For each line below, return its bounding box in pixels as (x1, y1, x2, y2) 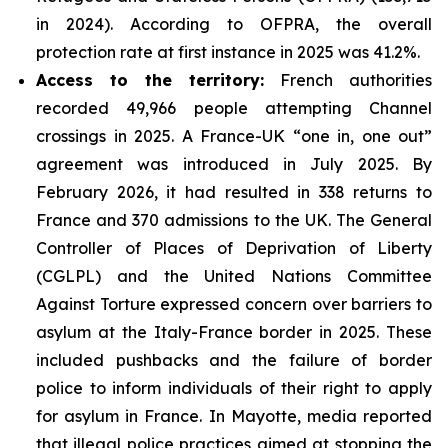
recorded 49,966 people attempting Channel (36, 97, 432, 118)
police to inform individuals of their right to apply (36, 377, 432, 398)
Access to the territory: (36, 69, 264, 90)
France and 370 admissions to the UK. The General (36, 209, 432, 230)
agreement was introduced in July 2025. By (36, 153, 432, 174)
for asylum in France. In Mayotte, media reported (36, 405, 432, 426)
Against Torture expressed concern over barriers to (36, 293, 432, 314)
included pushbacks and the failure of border (36, 349, 432, 370)
